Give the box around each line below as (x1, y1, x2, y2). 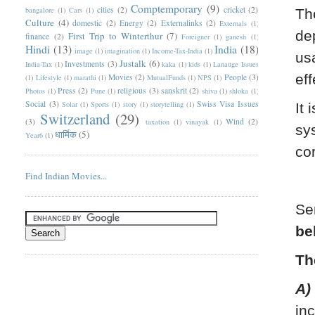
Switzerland (39, 108, 110, 129)
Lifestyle (35, 72, 62, 82)
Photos (25, 85, 46, 96)
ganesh (226, 31, 247, 41)
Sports (91, 98, 110, 109)
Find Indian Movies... (25, 169, 108, 182)
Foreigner (181, 31, 210, 41)
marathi (73, 72, 96, 82)
